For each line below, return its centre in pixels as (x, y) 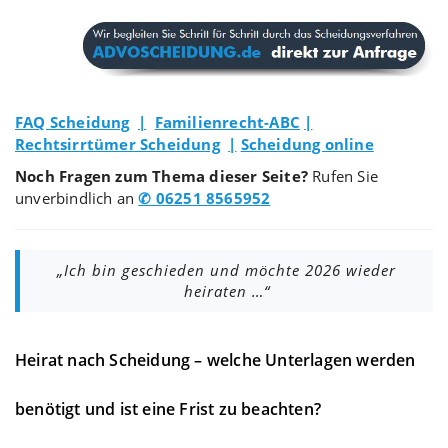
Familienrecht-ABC (227, 121)
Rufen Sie (343, 175)
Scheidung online (307, 143)
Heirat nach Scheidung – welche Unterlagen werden (215, 359)
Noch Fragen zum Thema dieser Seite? (161, 175)
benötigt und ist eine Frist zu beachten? (168, 408)
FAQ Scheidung (72, 121)
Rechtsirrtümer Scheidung (117, 143)
